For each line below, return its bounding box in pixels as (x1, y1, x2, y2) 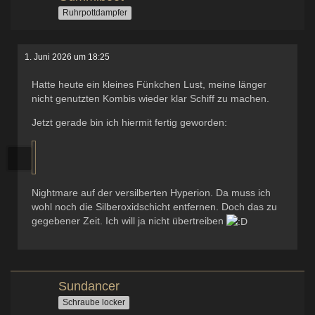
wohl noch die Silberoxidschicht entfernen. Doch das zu (32, 201, 277, 212)
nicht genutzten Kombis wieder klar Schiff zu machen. (32, 93, 269, 104)
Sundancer (58, 279, 120, 294)
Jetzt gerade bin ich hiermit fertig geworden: (32, 117, 227, 128)
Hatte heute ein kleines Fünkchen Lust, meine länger (32, 79, 266, 90)
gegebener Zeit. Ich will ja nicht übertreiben (32, 215, 226, 226)
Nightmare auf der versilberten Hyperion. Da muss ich (32, 187, 271, 198)
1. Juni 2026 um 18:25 (25, 52, 110, 62)
